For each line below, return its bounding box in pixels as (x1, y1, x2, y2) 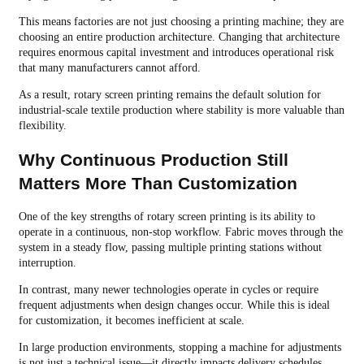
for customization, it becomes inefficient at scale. (18, 314, 245, 327)
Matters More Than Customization (18, 173, 297, 193)
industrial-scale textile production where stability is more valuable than (18, 104, 344, 117)
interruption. (18, 257, 76, 270)
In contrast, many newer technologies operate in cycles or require (18, 284, 318, 297)
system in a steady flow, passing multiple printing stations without (18, 241, 322, 254)
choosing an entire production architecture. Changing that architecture (18, 31, 340, 44)
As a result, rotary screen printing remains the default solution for (18, 89, 321, 102)
